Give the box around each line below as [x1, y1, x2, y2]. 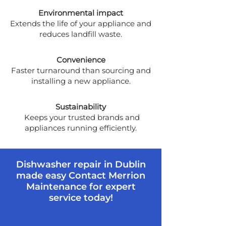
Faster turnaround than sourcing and [11, 66, 151, 75]
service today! [48, 192, 113, 203]
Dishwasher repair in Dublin [16, 159, 146, 170]
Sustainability [55, 102, 106, 111]
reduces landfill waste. [39, 29, 122, 39]
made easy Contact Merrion [16, 170, 145, 181]
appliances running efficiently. [25, 123, 137, 133]
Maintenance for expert [26, 181, 136, 192]
